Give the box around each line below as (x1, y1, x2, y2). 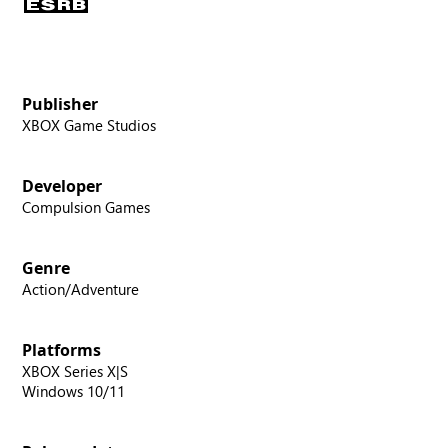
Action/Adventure (22, 278, 140, 299)
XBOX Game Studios (22, 114, 157, 135)
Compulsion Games (22, 196, 151, 217)
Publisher (22, 92, 99, 115)
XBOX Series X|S (22, 360, 129, 381)
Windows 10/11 (22, 380, 126, 401)
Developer (22, 174, 103, 197)
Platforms (22, 338, 102, 361)
